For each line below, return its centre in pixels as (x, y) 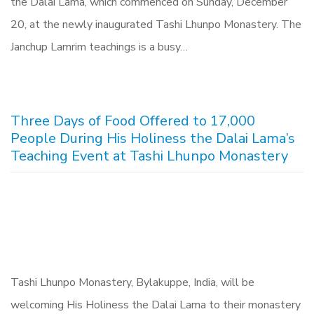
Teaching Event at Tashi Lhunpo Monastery (149, 156)
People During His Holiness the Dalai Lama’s (153, 138)
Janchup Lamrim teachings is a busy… (99, 47)
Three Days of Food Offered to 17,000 (133, 121)
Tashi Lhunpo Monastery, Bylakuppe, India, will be (132, 282)
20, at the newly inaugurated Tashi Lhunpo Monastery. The (156, 25)
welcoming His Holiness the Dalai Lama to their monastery (156, 305)
